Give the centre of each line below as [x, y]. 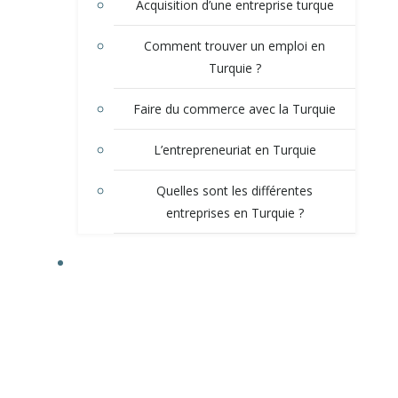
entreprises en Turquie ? [235, 212]
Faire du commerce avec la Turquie [235, 108]
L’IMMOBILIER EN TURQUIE [217, 262]
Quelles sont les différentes [235, 190]
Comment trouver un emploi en [235, 45]
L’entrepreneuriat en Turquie [235, 149]
